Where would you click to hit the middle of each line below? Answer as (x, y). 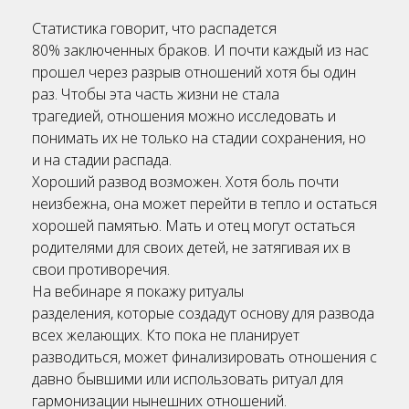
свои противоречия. (103, 270)
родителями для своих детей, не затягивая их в (191, 248)
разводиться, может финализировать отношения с (204, 357)
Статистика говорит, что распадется (154, 29)
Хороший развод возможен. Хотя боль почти (185, 182)
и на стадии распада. (104, 160)
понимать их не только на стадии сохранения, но (199, 138)
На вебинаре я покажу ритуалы (138, 292)
